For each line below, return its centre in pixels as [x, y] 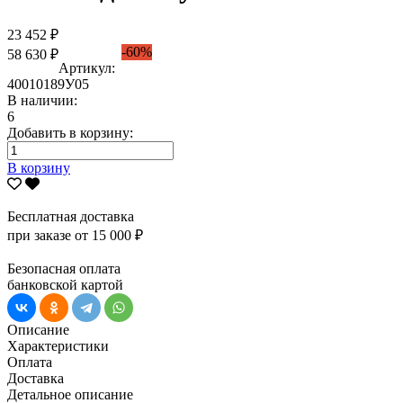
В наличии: [42, 100]
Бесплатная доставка [71, 216]
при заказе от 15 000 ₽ [75, 235]
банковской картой [65, 284]
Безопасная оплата [64, 268]
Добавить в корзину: [70, 132]
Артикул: [87, 67]
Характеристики [58, 345]
